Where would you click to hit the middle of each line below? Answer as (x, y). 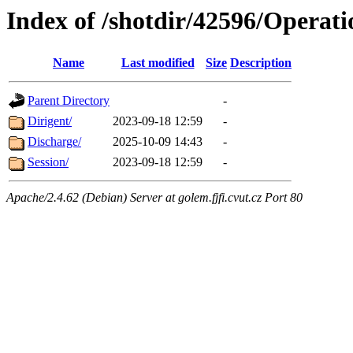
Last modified (158, 63)
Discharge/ (54, 142)
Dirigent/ (50, 121)
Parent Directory (69, 101)
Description (261, 63)
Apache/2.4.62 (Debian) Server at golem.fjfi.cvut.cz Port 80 (154, 198)
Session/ (48, 162)
